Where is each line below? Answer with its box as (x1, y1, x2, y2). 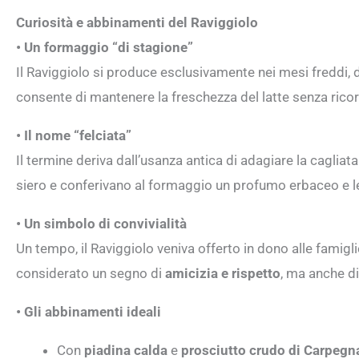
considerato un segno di (16, 264, 165, 281)
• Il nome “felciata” (16, 127, 131, 143)
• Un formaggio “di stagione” (16, 38, 193, 55)
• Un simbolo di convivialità (16, 215, 187, 232)
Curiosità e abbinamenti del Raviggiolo (16, 14, 258, 30)
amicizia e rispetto (165, 264, 280, 281)
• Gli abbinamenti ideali (16, 303, 161, 320)
